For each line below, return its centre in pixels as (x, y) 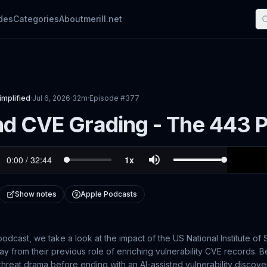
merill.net (103, 19)
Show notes (36, 194)
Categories (36, 19)
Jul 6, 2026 (51, 98)
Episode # (107, 98)
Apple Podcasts (109, 194)
